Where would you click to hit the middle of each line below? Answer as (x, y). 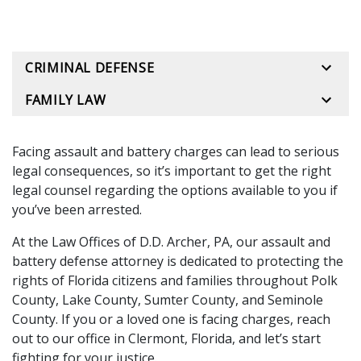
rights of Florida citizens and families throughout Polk (175, 280)
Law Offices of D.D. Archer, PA (141, 242)
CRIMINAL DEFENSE (90, 68)
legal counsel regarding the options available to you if (175, 190)
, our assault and (280, 242)
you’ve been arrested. (80, 210)
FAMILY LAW (66, 100)
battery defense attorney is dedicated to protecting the (178, 261)
